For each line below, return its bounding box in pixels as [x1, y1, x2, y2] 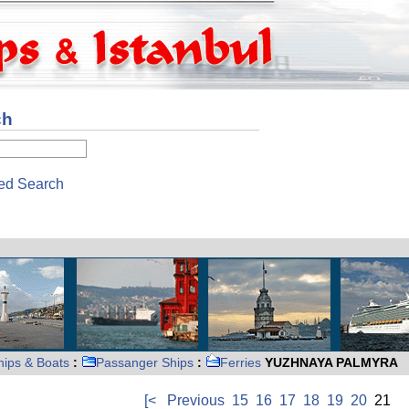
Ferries [220, 355, 261, 370]
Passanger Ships [96, 355, 194, 370]
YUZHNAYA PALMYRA [261, 355, 398, 370]
